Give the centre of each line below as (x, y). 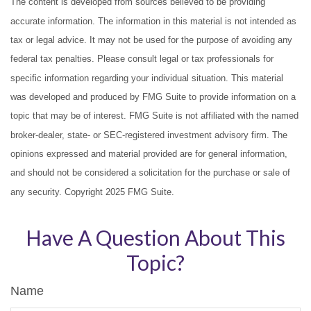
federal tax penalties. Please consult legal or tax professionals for (142, 59)
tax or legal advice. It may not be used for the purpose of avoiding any (151, 40)
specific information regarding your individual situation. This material (147, 78)
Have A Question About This (155, 237)
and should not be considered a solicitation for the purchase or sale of (150, 173)
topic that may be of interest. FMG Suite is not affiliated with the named (154, 116)
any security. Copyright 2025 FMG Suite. (92, 192)
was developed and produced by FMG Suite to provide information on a (153, 96)
